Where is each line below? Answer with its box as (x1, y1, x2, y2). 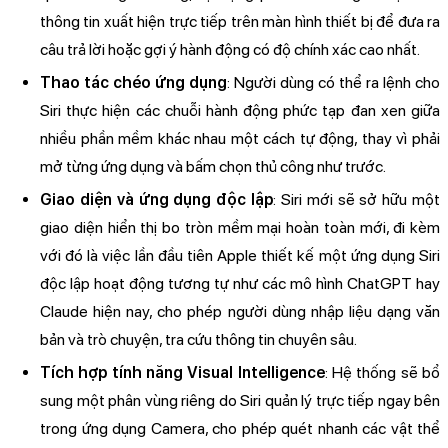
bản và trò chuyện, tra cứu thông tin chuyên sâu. (40, 330, 357, 350)
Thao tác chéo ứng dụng (40, 73, 227, 93)
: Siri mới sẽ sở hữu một (273, 190, 440, 210)
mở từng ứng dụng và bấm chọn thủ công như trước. (40, 157, 386, 177)
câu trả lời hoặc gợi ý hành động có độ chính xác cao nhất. (40, 40, 420, 60)
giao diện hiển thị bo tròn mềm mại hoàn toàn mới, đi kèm (40, 218, 440, 238)
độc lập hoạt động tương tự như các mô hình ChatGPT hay (40, 274, 440, 294)
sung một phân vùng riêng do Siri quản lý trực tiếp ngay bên (40, 391, 440, 411)
